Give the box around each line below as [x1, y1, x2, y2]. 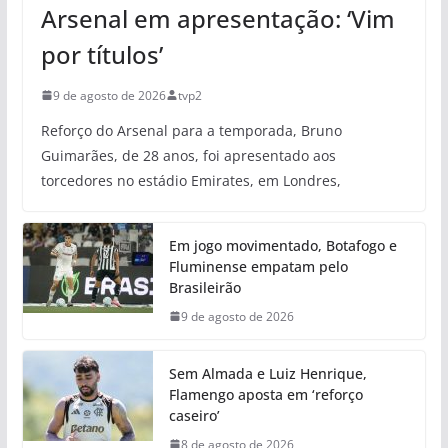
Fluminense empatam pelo [168, 256, 348, 276]
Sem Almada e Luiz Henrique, [168, 363, 367, 383]
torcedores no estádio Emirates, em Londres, [40, 170, 341, 190]
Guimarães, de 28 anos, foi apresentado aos [40, 145, 336, 165]
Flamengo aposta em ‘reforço [168, 384, 363, 404]
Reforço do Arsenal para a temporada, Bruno [40, 120, 342, 140]
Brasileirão [168, 277, 241, 297]
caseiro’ [168, 405, 220, 425]
